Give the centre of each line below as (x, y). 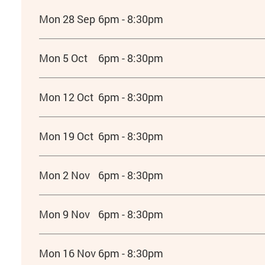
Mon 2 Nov (64, 175)
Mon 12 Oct (66, 97)
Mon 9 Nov (64, 214)
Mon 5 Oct (63, 58)
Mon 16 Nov (67, 253)
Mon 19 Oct (66, 136)
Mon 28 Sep (67, 19)
